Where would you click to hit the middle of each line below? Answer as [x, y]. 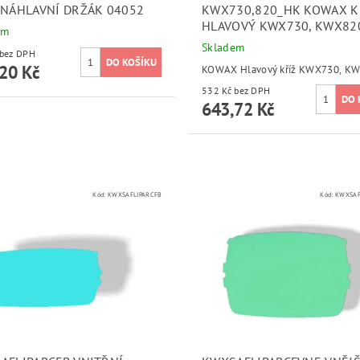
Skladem [223, 47]
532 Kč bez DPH [252, 90]
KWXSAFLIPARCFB [135, 194]
